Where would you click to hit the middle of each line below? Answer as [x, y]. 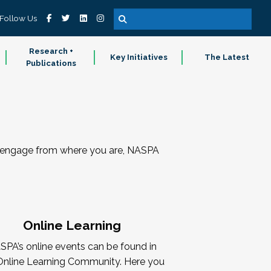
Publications [51, 63]
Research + [51, 51]
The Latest [227, 57]
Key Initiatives [139, 57]
